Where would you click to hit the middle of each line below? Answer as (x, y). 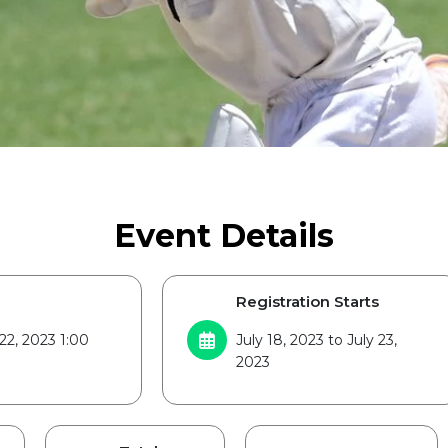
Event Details (224, 235)
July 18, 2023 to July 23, (316, 340)
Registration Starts (307, 301)
